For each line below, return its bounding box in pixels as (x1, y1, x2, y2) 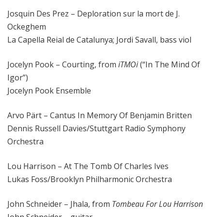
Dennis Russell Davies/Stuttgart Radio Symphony (7, 123, 186, 134)
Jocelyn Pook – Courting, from (7, 59, 116, 70)
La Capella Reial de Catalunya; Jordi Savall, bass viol (7, 34, 191, 46)
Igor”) (7, 72, 28, 83)
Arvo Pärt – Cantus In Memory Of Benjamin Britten (7, 110, 192, 121)
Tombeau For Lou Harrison (112, 199, 203, 210)
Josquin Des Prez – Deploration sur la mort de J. (7, 8, 180, 19)
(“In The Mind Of (140, 59, 200, 70)
